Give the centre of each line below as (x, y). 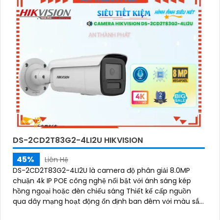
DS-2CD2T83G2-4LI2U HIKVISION (78, 140)
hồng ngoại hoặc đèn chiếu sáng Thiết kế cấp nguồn (102, 191)
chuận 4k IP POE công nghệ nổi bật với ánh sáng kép (102, 181)
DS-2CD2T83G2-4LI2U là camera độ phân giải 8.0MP (101, 171)
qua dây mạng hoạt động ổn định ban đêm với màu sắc (108, 202)
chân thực (31, 212)
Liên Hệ (56, 160)
